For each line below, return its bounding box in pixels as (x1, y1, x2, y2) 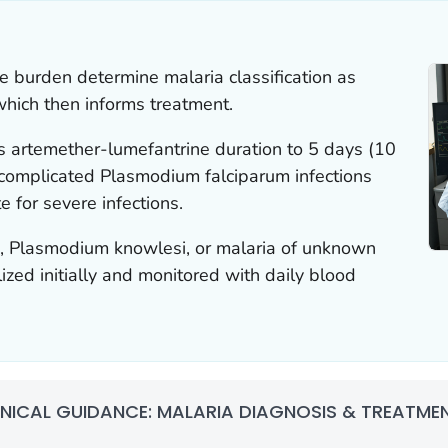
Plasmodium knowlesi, (9, 236, 196, 261)
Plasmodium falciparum (100, 164, 291, 189)
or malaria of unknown (195, 236, 377, 261)
